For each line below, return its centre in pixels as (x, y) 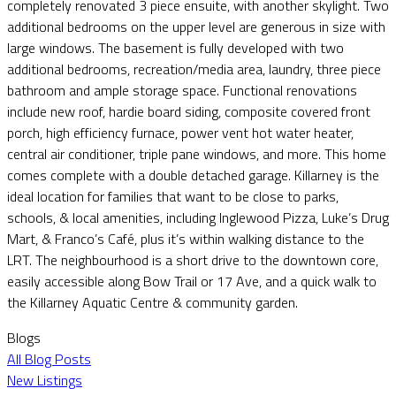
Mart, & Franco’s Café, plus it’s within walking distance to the (186, 238)
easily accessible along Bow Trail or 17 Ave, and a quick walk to (192, 281)
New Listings (45, 380)
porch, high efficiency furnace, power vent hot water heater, (180, 132)
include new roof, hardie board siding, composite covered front (189, 111)
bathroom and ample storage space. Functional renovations (182, 90)
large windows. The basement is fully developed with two (175, 47)
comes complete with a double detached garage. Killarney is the (193, 175)
